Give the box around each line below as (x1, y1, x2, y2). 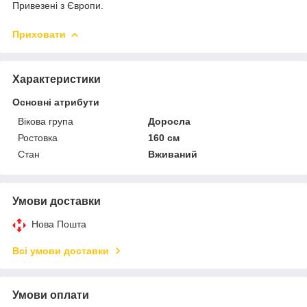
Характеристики (12, 73, 101, 85)
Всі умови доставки (12, 245, 109, 256)
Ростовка (18, 132, 58, 143)
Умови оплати (12, 288, 89, 301)
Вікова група (18, 115, 73, 127)
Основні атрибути (12, 96, 99, 108)
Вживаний (148, 148, 198, 160)
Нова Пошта (32, 218, 86, 230)
